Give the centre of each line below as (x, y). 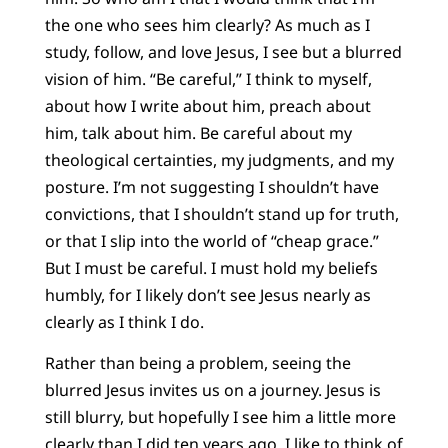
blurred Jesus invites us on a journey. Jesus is (212, 389)
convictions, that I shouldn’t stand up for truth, (221, 213)
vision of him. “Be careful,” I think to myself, (208, 78)
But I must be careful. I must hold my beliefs (211, 267)
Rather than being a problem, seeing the (197, 362)
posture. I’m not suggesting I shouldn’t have (211, 186)
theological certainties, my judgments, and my (219, 159)
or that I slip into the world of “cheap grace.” (211, 240)
